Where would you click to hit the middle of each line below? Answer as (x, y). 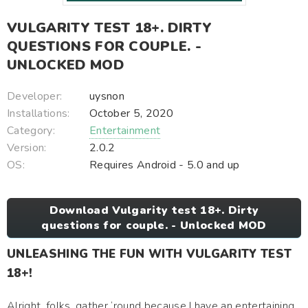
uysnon (107, 96)
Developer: (35, 96)
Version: (27, 148)
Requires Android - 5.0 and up (165, 165)
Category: (31, 131)
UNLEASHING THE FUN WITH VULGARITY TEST (150, 254)
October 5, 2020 (132, 113)
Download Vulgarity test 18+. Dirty (154, 210)
